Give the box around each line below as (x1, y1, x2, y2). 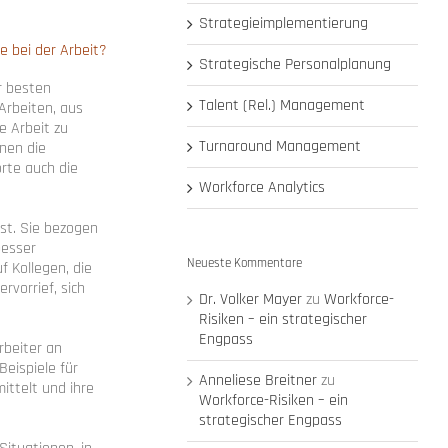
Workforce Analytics (199, 177, 326, 199)
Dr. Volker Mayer (199, 288, 303, 310)
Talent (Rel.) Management (199, 95, 366, 117)
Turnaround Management (199, 136, 362, 158)
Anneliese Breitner (199, 369, 318, 391)
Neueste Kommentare (187, 255, 303, 272)
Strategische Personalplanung (199, 54, 392, 76)
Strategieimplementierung (199, 13, 369, 35)
